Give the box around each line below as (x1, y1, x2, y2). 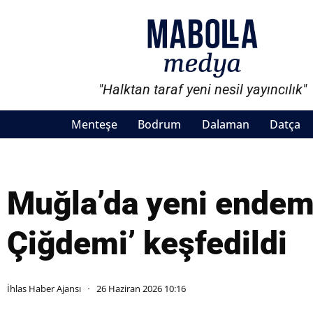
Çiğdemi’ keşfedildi (7, 224, 287, 263)
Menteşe (71, 117, 117, 133)
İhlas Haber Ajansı (7, 282, 81, 296)
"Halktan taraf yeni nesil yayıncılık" (99, 81, 307, 99)
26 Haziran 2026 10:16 (96, 282, 186, 296)
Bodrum (138, 117, 182, 133)
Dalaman (201, 117, 249, 133)
